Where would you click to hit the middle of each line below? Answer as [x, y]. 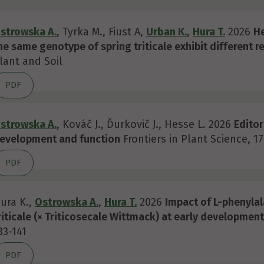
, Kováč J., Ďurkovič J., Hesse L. [133, 124]
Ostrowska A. [67, 202]
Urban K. [166, 32]
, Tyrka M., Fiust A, [101, 32]
